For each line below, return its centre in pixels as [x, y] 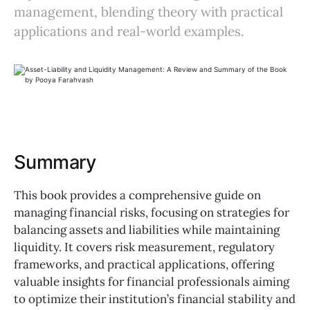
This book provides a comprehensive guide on [137, 195]
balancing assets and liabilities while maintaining [147, 229]
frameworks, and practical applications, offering [144, 264]
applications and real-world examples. [129, 31]
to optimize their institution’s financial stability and [155, 299]
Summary [55, 163]
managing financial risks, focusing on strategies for [152, 212]
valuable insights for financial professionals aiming [152, 281]
